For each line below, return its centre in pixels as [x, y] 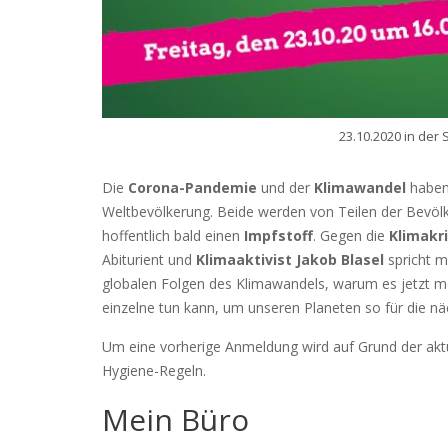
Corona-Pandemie [192, 188]
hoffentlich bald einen [173, 236]
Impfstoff [278, 236]
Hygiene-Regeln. [156, 371]
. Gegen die [351, 236]
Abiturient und [149, 260]
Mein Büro [175, 420]
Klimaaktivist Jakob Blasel [290, 260]
